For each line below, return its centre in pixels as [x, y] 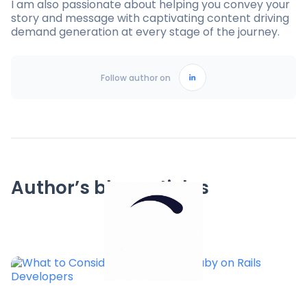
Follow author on [136, 77]
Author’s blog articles [110, 188]
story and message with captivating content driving [150, 18]
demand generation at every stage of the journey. [145, 32]
